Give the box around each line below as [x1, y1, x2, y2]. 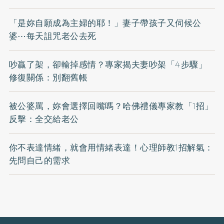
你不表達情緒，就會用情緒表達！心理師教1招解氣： [8, 140, 213, 154]
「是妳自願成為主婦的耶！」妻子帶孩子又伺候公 [8, 16, 201, 29]
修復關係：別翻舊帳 [8, 70, 88, 84]
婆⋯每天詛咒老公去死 [8, 29, 96, 42]
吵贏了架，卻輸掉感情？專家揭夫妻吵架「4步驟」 [8, 57, 207, 71]
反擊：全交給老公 [8, 112, 79, 125]
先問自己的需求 [8, 153, 70, 167]
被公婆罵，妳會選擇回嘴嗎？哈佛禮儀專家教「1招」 [8, 99, 213, 112]
